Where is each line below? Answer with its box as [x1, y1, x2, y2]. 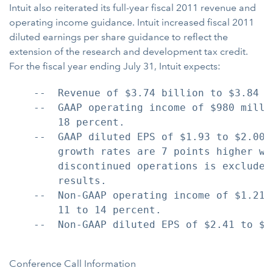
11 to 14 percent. [9, 204, 161, 216]
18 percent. [9, 116, 125, 128]
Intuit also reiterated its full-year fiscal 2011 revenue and [9, 2, 256, 13]
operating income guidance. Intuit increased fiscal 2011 [9, 16, 254, 28]
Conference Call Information [9, 258, 136, 269]
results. [9, 175, 107, 186]
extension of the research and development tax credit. [9, 46, 248, 57]
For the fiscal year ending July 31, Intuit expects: [9, 60, 221, 72]
